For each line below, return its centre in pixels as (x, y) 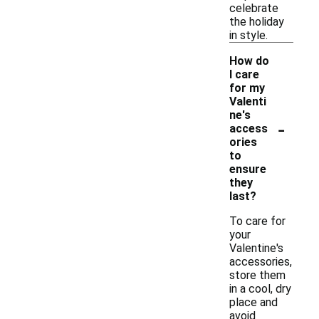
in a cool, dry (260, 289)
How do (249, 61)
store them (257, 275)
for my (247, 88)
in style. (249, 35)
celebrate (254, 8)
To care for (257, 221)
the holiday (257, 22)
